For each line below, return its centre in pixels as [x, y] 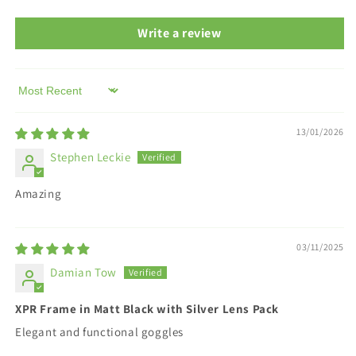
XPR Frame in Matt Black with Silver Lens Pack [147, 308]
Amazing [39, 193]
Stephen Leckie [91, 157]
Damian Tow [83, 272]
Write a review [180, 33]
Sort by [34, 98]
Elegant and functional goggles [99, 331]
